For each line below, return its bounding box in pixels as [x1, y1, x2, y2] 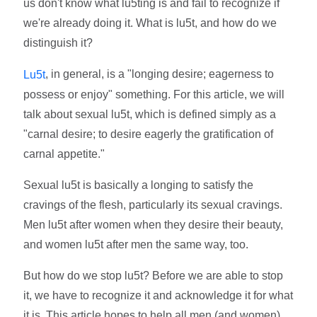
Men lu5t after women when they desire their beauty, [23, 218, 284, 231]
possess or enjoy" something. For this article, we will [23, 88, 285, 100]
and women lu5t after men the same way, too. [23, 238, 252, 250]
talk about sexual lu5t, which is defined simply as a [23, 108, 277, 120]
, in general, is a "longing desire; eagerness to [45, 67, 275, 80]
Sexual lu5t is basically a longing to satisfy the [23, 178, 254, 191]
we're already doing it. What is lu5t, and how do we [23, 16, 277, 29]
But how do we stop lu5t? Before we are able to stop [23, 269, 284, 282]
